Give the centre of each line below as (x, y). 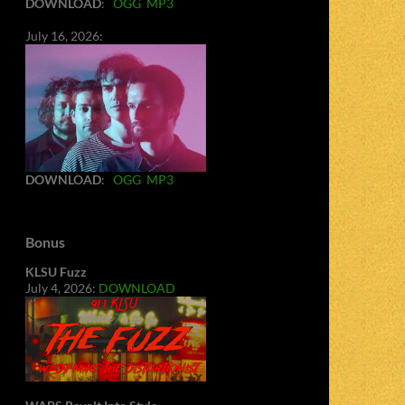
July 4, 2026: (62, 288)
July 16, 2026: (64, 36)
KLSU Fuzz (56, 272)
